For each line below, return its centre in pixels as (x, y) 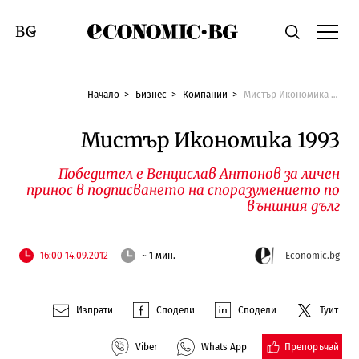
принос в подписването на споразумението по (184, 190)
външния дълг (294, 206)
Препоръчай (312, 346)
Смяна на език (61, 31)
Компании (206, 94)
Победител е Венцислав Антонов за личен (200, 173)
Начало (104, 94)
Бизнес (151, 94)
